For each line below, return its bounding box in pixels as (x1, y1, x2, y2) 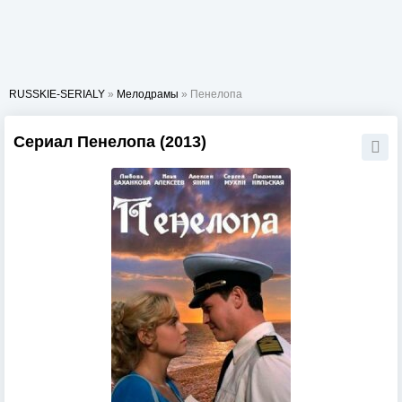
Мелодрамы (117, 88, 179, 100)
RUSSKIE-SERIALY (9, 88, 105, 100)
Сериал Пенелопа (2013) (13, 133, 206, 151)
